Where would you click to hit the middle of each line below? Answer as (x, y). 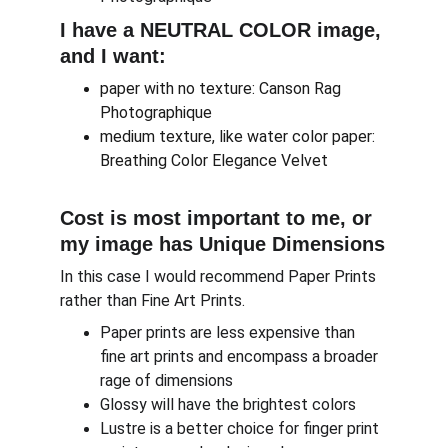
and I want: (113, 56)
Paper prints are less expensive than (229, 332)
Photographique (156, 112)
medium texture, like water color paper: (239, 136)
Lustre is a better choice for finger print (241, 428)
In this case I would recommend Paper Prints (220, 276)
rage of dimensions (166, 380)
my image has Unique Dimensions (222, 244)
